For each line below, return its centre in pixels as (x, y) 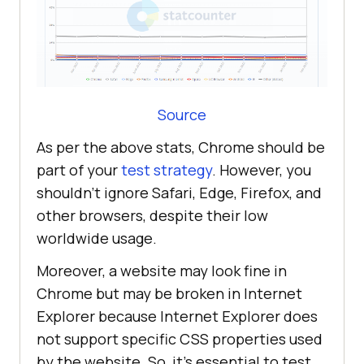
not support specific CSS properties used (180, 339)
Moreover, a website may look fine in (162, 271)
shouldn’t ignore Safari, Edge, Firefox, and (179, 193)
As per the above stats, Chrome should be (181, 147)
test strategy (167, 170)
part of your (79, 170)
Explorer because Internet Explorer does (177, 316)
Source (182, 115)
